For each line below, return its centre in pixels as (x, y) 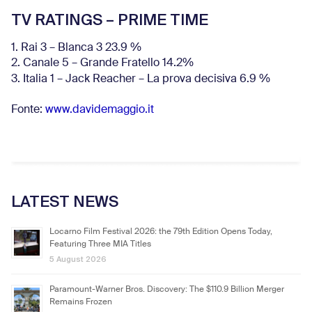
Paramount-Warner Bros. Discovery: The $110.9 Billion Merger (167, 290)
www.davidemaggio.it (100, 110)
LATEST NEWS (65, 202)
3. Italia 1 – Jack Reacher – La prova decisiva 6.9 (134, 79)
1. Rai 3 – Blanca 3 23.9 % (76, 48)
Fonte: (28, 110)
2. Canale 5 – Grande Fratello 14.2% (102, 63)
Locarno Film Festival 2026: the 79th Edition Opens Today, (161, 232)
